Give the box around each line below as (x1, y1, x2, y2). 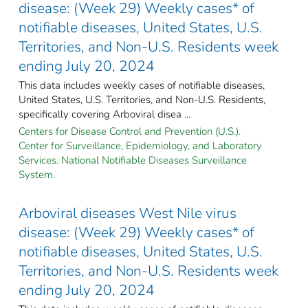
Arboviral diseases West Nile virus (19, 203, 236, 223)
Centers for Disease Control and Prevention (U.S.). (19, 124, 241, 138)
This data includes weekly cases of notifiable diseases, (19, 78, 265, 92)
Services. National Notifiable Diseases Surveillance (19, 153, 247, 167)
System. (19, 167, 55, 181)
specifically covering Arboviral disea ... (19, 107, 190, 121)
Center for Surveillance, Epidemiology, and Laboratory (19, 138, 262, 153)
